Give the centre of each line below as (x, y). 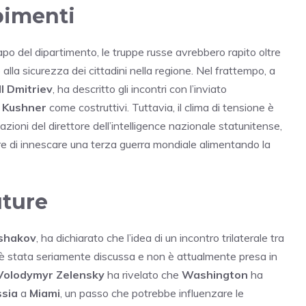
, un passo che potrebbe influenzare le (152, 293)
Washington (215, 275)
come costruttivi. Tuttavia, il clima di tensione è (160, 108)
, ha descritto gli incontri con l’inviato (140, 89)
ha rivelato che (143, 275)
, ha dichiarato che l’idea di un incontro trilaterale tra (160, 238)
